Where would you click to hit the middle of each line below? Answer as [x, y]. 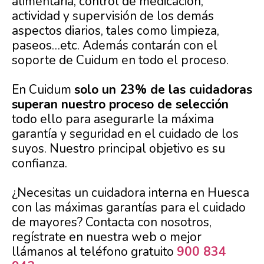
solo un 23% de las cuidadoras [163, 90]
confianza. [39, 164]
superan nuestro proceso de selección [120, 105]
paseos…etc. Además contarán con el [115, 46]
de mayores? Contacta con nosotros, [112, 222]
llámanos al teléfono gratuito [94, 252]
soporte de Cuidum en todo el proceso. [120, 60]
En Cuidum [43, 90]
